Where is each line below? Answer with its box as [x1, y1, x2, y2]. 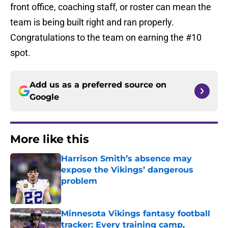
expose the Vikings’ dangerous [61, 165, 193, 175]
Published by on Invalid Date [61, 187, 149, 195]
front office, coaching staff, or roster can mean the [10, 2, 211, 13]
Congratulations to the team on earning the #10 [10, 32, 202, 43]
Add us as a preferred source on [30, 80, 166, 90]
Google [30, 92, 59, 102]
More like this [10, 132, 89, 147]
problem [61, 176, 97, 186]
